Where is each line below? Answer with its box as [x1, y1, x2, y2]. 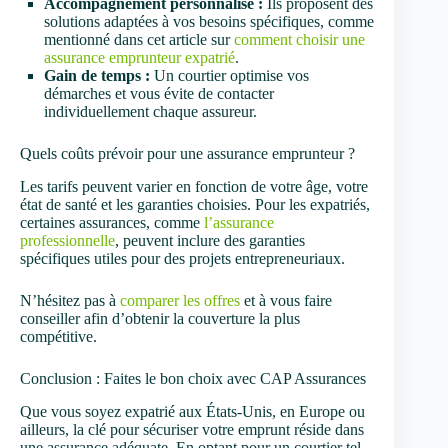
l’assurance [204, 214, 274, 232]
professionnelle [20, 232, 115, 250]
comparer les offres [120, 292, 240, 310]
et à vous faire [240, 292, 332, 310]
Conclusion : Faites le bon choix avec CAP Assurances [20, 370, 366, 388]
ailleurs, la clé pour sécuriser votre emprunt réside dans [20, 421, 364, 439]
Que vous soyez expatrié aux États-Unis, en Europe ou [20, 403, 365, 421]
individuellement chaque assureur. [44, 103, 257, 121]
